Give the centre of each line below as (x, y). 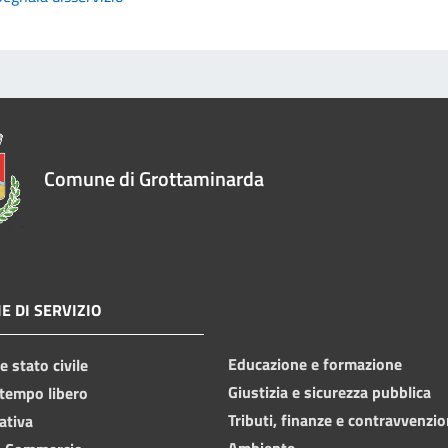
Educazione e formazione (315, 363)
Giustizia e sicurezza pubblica (329, 391)
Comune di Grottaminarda (154, 178)
